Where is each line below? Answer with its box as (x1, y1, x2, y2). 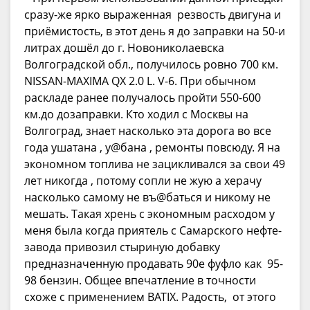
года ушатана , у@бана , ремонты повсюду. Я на (24, 139, 280, 155)
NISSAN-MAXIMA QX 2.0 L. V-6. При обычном (24, 73, 256, 89)
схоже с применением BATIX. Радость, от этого (24, 289, 276, 304)
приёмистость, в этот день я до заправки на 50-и (24, 23, 285, 39)
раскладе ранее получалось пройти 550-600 (24, 89, 261, 105)
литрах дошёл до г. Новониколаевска (24, 39, 224, 55)
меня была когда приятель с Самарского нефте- (24, 222, 282, 238)
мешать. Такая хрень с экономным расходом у (24, 206, 275, 221)
